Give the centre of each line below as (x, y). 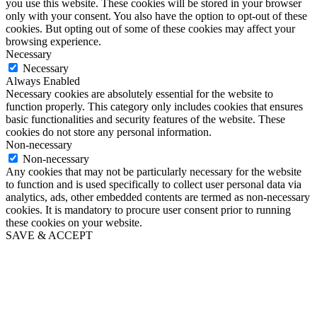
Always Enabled (43, 81)
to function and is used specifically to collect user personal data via (154, 185)
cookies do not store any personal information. (109, 132)
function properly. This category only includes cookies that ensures (154, 107)
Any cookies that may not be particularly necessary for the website (154, 172)
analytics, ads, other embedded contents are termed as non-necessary (158, 197)
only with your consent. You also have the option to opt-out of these (156, 16)
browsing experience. (53, 42)
